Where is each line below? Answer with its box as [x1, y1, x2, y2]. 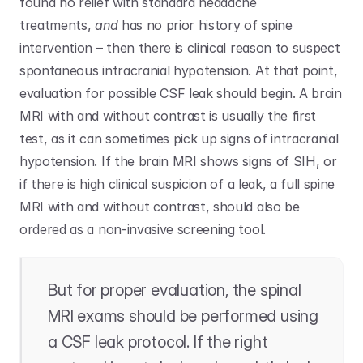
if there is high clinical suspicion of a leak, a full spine [19, 176, 335, 192]
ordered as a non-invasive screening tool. [19, 221, 270, 237]
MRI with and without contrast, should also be [19, 199, 300, 215]
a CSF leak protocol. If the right [48, 332, 268, 352]
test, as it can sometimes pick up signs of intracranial [19, 130, 339, 147]
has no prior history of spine [117, 17, 293, 33]
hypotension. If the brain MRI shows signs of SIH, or [19, 153, 337, 169]
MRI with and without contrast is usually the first [19, 108, 316, 124]
